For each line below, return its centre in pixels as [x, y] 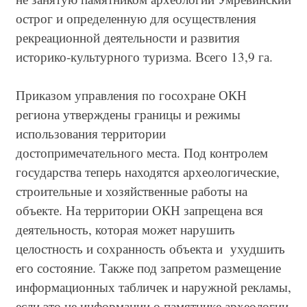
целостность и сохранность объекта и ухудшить [150, 249]
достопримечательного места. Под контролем [142, 153]
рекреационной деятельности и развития [128, 37]
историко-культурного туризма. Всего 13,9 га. [144, 56]
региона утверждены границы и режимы [128, 114]
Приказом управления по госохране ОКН [131, 95]
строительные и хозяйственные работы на [132, 191]
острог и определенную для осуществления [136, 18]
